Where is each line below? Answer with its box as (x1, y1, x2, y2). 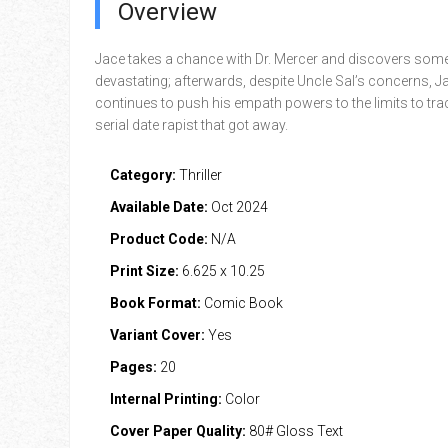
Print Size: (109, 263, 179, 279)
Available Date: (109, 199, 208, 215)
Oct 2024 (207, 199, 268, 215)
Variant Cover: (109, 327, 205, 343)
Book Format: (109, 295, 201, 311)
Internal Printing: (109, 391, 222, 407)
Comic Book (200, 295, 283, 311)
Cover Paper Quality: (109, 423, 246, 439)
